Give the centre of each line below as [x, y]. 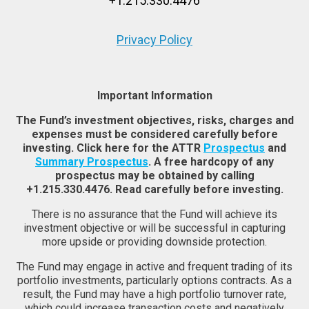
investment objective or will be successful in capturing [154, 228]
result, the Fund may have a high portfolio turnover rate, [154, 294]
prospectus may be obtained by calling [154, 176]
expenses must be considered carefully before [154, 134]
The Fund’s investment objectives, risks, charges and [154, 120]
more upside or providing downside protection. [154, 242]
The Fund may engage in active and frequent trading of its [154, 267]
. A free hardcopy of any [211, 162]
